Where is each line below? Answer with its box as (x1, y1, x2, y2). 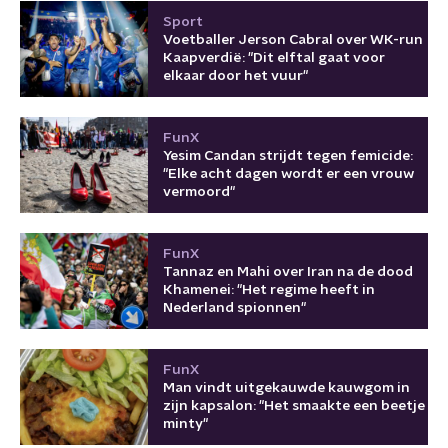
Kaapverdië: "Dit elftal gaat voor (163, 50, 385, 65)
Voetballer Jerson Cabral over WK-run (163, 32, 423, 47)
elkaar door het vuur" (163, 68, 308, 83)
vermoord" (163, 184, 235, 199)
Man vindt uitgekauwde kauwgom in (163, 380, 410, 395)
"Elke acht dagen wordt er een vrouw (163, 166, 414, 181)
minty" (163, 416, 208, 431)
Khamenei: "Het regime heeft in (163, 282, 375, 297)
